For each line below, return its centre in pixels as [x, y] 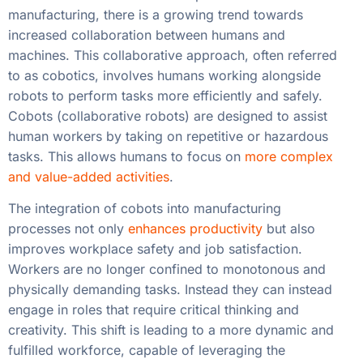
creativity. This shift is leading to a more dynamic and [171, 330]
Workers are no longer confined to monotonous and [167, 269]
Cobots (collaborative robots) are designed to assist [168, 116]
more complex [289, 157]
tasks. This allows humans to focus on [126, 157]
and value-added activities [89, 177]
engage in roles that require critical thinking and [154, 310]
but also [289, 229]
